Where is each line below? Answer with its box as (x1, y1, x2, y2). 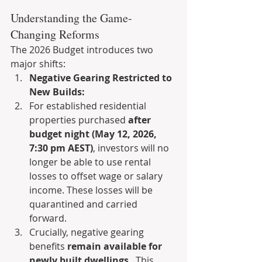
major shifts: (11, 57, 65, 70)
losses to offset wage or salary (29, 170, 165, 182)
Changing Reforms (11, 26, 99, 42)
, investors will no (93, 142, 171, 154)
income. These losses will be (29, 184, 155, 196)
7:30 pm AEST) (29, 142, 93, 154)
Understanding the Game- (11, 10, 132, 26)
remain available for (67, 240, 164, 253)
